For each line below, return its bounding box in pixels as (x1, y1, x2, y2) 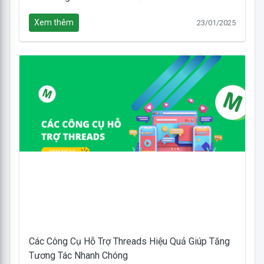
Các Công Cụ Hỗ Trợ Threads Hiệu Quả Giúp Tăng (28, 235, 230, 247)
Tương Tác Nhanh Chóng (28, 249, 128, 261)
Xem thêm (34, 18, 74, 28)
